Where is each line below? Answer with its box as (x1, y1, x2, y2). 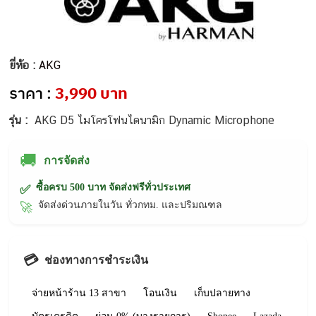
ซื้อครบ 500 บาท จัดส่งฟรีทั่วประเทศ (36, 182, 191, 193)
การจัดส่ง (44, 154, 90, 167)
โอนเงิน (143, 287, 178, 298)
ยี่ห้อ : (9, 59, 39, 73)
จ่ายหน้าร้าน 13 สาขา (32, 287, 127, 298)
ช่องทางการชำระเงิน (44, 253, 149, 266)
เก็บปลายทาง (194, 287, 251, 298)
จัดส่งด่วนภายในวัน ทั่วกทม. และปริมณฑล (38, 200, 223, 211)
